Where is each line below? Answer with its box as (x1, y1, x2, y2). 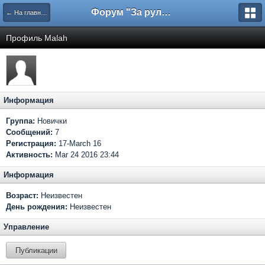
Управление (4, 222, 49, 231)
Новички (35, 117, 67, 125)
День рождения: (6, 202, 67, 211)
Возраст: (6, 191, 38, 200)
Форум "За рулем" (161, 7, 171, 17)
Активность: (6, 150, 53, 159)
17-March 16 (56, 139, 101, 148)
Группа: (6, 117, 35, 125)
